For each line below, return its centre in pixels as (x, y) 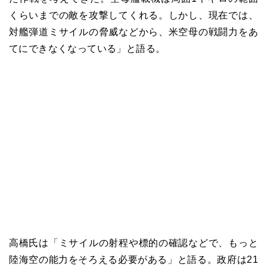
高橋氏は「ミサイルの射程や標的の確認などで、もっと (133, 243)
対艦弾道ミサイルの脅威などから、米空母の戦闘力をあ (133, 32)
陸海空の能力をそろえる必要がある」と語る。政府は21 (133, 260)
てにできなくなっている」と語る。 (87, 49)
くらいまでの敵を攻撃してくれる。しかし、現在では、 (133, 15)
